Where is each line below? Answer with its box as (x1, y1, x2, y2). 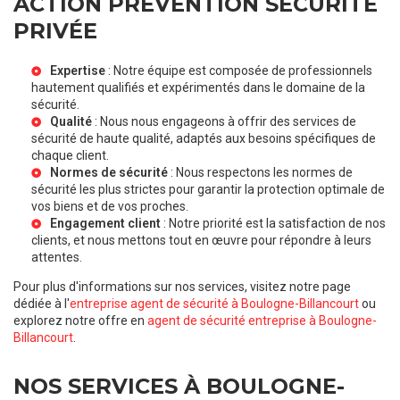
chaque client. (31, 147, 109, 162)
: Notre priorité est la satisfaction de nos (161, 215, 386, 230)
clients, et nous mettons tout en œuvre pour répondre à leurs (31, 232, 371, 247)
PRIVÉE (13, 17, 97, 44)
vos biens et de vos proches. (31, 198, 188, 213)
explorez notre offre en (13, 312, 147, 328)
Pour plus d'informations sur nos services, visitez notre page (13, 279, 351, 294)
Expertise (50, 62, 105, 78)
